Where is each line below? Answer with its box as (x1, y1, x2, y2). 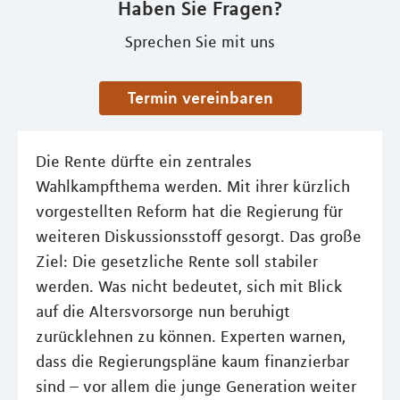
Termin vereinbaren (134, 87, 273, 108)
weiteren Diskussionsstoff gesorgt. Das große (36, 227, 362, 247)
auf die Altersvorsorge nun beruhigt (36, 302, 290, 322)
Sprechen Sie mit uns (125, 32, 275, 53)
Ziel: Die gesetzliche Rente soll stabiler (36, 252, 318, 272)
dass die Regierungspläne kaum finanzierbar (36, 352, 349, 372)
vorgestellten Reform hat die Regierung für (36, 202, 343, 222)
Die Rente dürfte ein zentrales (36, 152, 252, 172)
